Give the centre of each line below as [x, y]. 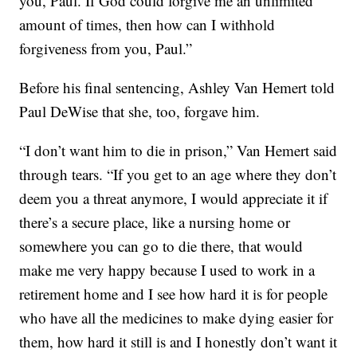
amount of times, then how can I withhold [147, 25]
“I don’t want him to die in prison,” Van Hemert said [178, 151]
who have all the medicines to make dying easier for [177, 318]
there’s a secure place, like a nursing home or [155, 222]
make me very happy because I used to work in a [167, 270]
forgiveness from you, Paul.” [106, 49]
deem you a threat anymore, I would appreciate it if [174, 198]
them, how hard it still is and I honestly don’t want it [178, 342]
